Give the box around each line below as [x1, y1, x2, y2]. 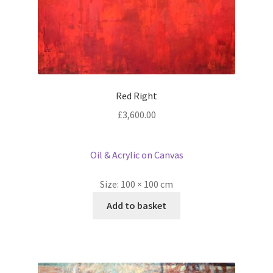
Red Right [116, 89, 157, 102]
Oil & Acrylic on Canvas [90, 149, 183, 161]
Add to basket [107, 199, 166, 211]
